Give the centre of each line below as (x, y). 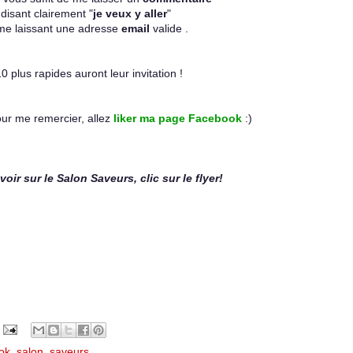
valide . (169, 28)
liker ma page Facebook (178, 118)
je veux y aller (130, 13)
